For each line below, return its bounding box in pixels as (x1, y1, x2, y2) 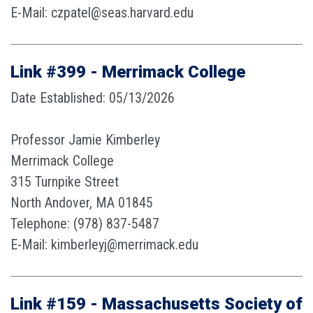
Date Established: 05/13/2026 (10, 89, 175, 106)
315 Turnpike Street (10, 173, 119, 190)
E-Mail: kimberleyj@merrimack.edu (10, 236, 198, 253)
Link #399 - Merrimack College (10, 62, 245, 82)
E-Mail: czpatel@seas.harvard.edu (10, 4, 194, 21)
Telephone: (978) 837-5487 (10, 215, 159, 232)
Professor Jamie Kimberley (10, 131, 160, 148)
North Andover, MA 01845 (10, 194, 153, 211)
